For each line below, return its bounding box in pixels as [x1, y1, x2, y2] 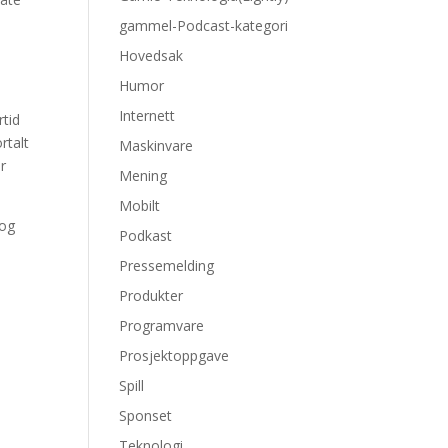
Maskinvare [119, 136, 194, 155]
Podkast [119, 226, 173, 245]
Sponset [119, 406, 173, 425]
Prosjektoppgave [119, 346, 230, 365]
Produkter [119, 286, 184, 305]
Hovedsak [119, 46, 184, 65]
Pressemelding [119, 256, 215, 275]
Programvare [119, 316, 205, 335]
